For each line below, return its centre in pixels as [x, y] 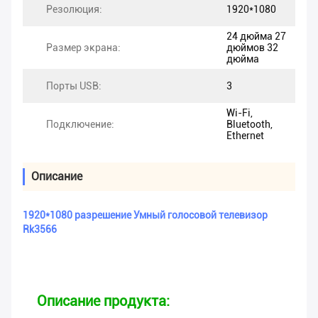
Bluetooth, [250, 125]
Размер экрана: [83, 48]
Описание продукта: [103, 301]
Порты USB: [74, 86]
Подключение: [80, 125]
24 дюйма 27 [256, 37]
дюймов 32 [252, 48]
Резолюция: [74, 10]
